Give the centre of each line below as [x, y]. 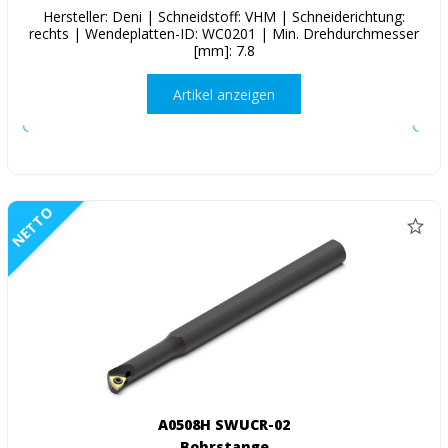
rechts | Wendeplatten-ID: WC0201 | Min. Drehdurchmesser [224, 34]
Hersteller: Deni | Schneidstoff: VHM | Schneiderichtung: [224, 17]
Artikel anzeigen [224, 94]
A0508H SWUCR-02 [224, 425]
